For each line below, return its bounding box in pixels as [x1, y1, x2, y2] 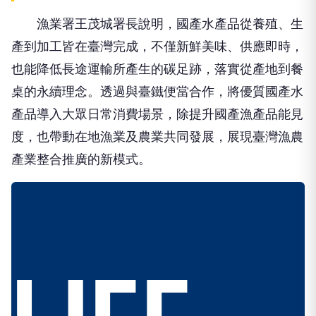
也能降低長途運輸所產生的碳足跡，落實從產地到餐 [11, 61, 303, 76]
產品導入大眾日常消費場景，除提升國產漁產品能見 [11, 107, 303, 121]
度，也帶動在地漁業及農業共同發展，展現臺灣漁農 [11, 129, 303, 144]
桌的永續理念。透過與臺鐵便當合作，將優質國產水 [11, 84, 303, 99]
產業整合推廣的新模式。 [11, 152, 151, 166]
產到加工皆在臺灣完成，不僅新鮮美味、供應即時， [11, 39, 303, 54]
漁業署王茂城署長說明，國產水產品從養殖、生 [11, 16, 303, 31]
